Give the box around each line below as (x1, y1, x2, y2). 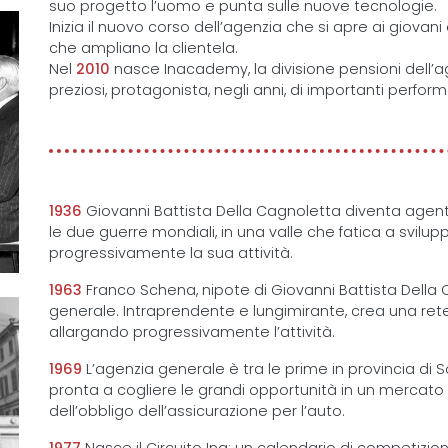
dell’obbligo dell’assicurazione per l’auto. (49, 401, 345, 421)
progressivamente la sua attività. (49, 243, 293, 263)
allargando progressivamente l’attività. (49, 322, 335, 342)
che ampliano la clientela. (49, 38, 238, 58)
